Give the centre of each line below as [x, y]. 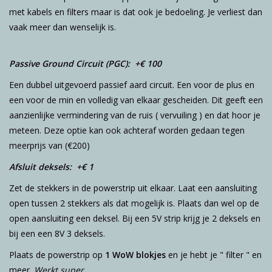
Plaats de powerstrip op [56, 254]
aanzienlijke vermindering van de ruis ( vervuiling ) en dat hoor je [135, 115]
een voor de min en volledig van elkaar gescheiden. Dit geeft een [136, 100]
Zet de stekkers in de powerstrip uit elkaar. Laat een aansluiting [133, 188]
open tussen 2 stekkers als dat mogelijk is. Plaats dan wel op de [134, 203]
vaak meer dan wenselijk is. [64, 27]
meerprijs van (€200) [49, 145]
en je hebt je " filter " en [214, 254]
